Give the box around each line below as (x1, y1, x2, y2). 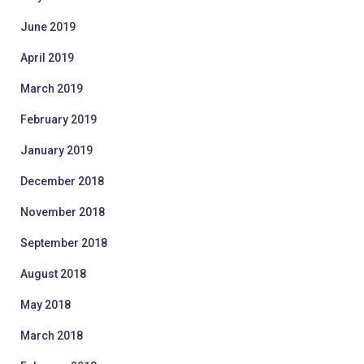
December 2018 (20, 175, 104, 188)
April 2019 (20, 51, 74, 64)
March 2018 (20, 329, 83, 342)
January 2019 (20, 144, 93, 157)
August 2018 (20, 267, 86, 280)
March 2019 (20, 82, 83, 95)
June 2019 (20, 20, 76, 33)
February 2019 (20, 113, 97, 126)
